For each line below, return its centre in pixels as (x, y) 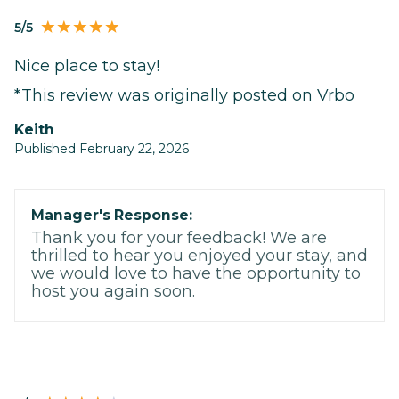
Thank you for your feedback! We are (179, 238)
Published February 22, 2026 (102, 149)
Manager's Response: (112, 216)
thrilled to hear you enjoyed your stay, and (199, 256)
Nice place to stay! (87, 66)
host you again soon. (113, 292)
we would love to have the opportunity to (196, 274)
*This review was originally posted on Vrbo (184, 96)
